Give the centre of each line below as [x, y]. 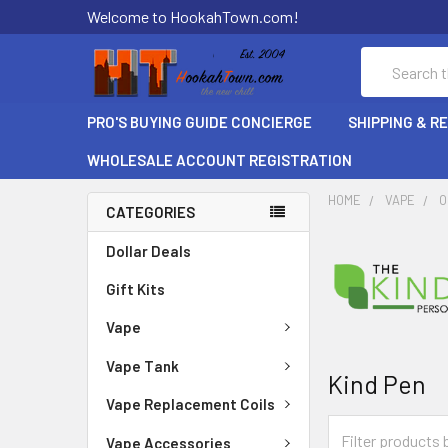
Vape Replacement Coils [190, 404]
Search [384, 58]
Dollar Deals [148, 251]
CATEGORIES [150, 212]
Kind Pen [377, 383]
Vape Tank [142, 365]
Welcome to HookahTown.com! [193, 16]
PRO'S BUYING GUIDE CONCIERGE [199, 122]
